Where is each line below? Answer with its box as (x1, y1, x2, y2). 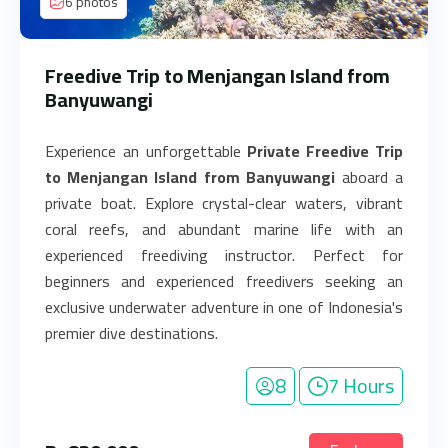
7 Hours (328, 367, 394, 404)
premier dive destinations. (45, 318, 218, 348)
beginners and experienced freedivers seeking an (45, 266, 403, 296)
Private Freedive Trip (247, 136, 404, 166)
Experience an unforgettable (45, 136, 248, 166)
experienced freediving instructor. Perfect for (45, 240, 403, 270)
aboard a (334, 162, 404, 192)
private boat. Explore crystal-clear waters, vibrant (45, 188, 403, 218)
